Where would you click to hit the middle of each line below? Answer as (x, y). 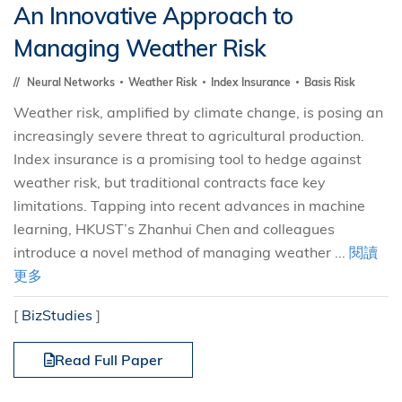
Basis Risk (330, 82)
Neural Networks (72, 82)
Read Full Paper (109, 360)
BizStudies (57, 315)
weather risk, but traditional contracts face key (170, 182)
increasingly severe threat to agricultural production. (189, 135)
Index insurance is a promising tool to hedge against (188, 159)
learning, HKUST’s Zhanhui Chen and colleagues (174, 229)
